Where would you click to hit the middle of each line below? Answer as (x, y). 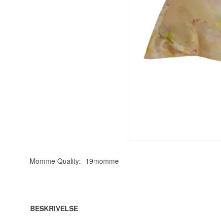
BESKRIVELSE (54, 208)
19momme (102, 161)
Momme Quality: (55, 161)
